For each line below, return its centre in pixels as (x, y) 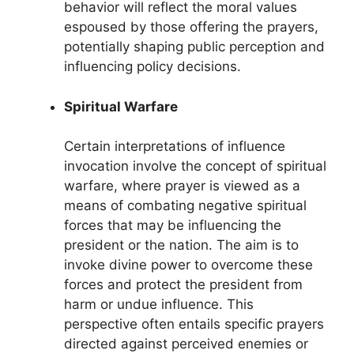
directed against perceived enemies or (186, 344)
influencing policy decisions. (153, 67)
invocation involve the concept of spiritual (195, 166)
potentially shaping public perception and (194, 47)
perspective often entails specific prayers (194, 324)
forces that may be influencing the (173, 226)
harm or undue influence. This (159, 305)
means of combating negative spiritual (185, 206)
